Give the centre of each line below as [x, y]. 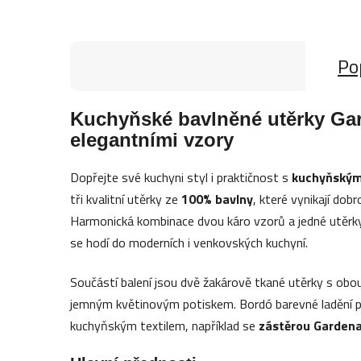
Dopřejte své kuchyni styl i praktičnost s [181, 177]
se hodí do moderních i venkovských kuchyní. [189, 242]
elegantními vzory [152, 139]
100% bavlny [218, 199]
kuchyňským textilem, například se [165, 325]
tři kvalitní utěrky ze [126, 199]
